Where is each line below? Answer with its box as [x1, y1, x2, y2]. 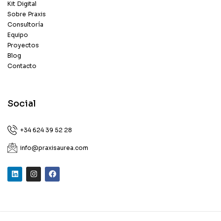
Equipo [7, 31, 28, 38]
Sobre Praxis [7, 10, 46, 18]
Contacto [7, 62, 37, 70]
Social [7, 98, 36, 109]
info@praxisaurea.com [20, 144, 89, 152]
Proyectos [7, 41, 39, 49]
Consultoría [7, 20, 43, 28]
